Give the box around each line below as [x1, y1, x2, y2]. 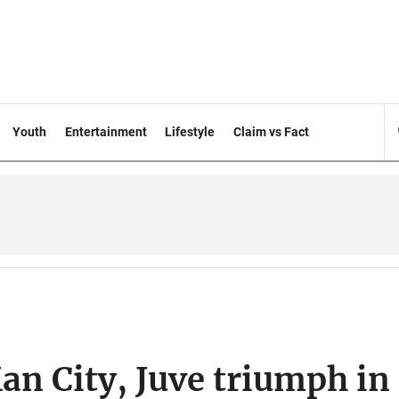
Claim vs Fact [233, 125, 310, 139]
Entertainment [64, 125, 147, 139]
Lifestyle [165, 125, 216, 139]
